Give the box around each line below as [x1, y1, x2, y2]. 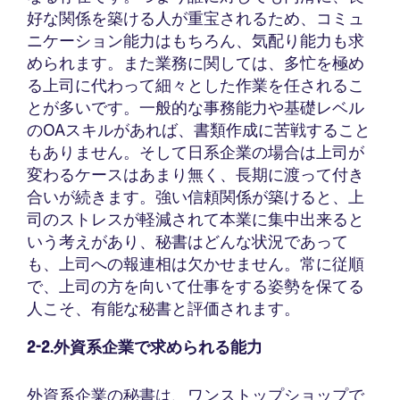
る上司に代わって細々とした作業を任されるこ [27, 75, 364, 95]
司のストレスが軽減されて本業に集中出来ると [27, 209, 364, 229]
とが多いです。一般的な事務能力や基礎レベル [27, 97, 364, 117]
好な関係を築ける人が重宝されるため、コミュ [27, 8, 364, 28]
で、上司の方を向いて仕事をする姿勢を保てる [27, 276, 364, 296]
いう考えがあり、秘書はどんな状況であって [27, 231, 348, 251]
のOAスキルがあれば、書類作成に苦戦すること [27, 120, 371, 139]
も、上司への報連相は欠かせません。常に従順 [27, 254, 364, 273]
